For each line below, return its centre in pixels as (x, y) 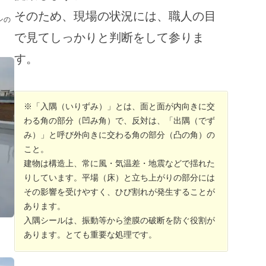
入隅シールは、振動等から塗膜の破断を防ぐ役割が (119, 221)
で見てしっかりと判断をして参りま (109, 37)
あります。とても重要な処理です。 (90, 235)
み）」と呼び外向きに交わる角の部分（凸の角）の (119, 135)
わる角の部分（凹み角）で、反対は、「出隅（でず (119, 121)
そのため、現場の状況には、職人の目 (115, 16)
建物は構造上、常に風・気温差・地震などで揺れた (119, 164)
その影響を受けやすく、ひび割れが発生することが (119, 192)
